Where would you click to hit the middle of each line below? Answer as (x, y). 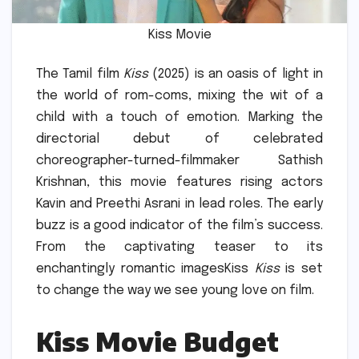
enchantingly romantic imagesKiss (145, 268)
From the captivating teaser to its (179, 247)
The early (294, 204)
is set (301, 268)
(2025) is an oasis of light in (236, 74)
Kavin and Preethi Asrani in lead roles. (149, 204)
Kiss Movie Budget (157, 341)
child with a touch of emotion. (138, 117)
